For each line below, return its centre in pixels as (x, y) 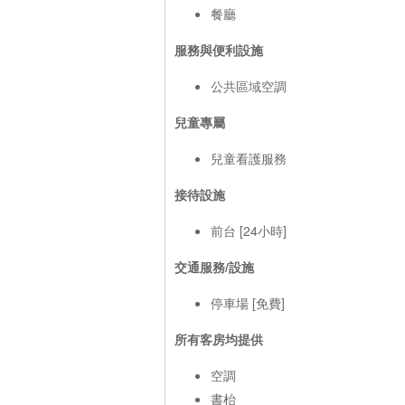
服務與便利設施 (219, 49)
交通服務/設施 (214, 266)
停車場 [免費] (248, 302)
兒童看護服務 (249, 158)
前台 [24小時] (249, 230)
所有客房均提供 (219, 339)
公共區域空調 (249, 85)
